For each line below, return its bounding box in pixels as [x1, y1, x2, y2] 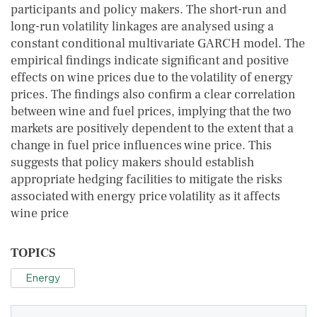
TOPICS [11, 245, 55, 261]
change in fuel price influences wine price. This [11, 137, 272, 154]
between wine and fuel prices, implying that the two [11, 103, 292, 120]
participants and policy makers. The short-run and [11, 1, 287, 18]
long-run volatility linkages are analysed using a [11, 18, 274, 35]
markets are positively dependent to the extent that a [11, 120, 294, 137]
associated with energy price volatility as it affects [11, 188, 280, 204]
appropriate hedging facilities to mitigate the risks [11, 171, 282, 188]
